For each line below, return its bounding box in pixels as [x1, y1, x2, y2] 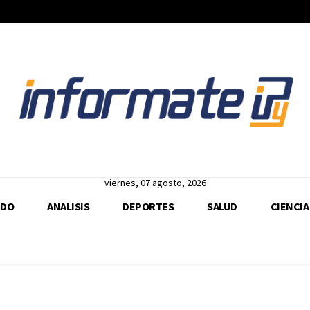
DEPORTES [122, 199, 174, 214]
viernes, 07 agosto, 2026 [104, 176, 206, 190]
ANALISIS [47, 199, 89, 214]
